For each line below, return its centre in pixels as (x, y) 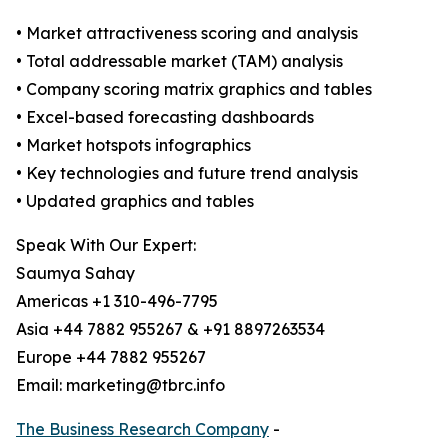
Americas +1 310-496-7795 (117, 301)
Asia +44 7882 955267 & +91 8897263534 (170, 329)
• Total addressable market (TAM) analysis (179, 61)
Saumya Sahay (75, 273)
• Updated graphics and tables (135, 201)
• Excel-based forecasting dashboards (165, 117)
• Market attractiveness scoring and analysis (187, 33)
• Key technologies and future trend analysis (187, 173)
